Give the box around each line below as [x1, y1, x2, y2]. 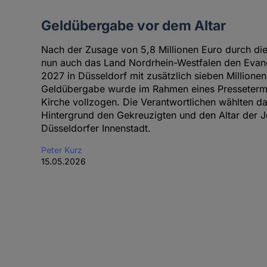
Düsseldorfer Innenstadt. [41, 122, 151, 135]
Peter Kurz [41, 145, 82, 156]
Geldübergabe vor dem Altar [41, 17, 226, 34]
